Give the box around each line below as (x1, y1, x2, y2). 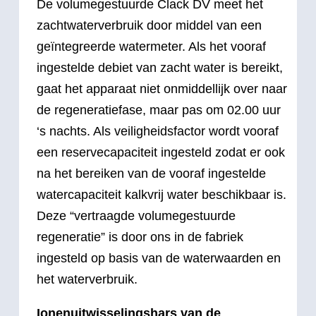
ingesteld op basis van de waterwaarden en (37, 250, 281, 265)
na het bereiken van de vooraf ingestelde (37, 166, 266, 181)
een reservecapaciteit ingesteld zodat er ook (37, 145, 285, 159)
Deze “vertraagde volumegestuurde (37, 208, 236, 223)
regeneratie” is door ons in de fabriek (37, 229, 243, 244)
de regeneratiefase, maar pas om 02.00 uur (37, 102, 281, 117)
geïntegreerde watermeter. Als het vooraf (37, 39, 266, 54)
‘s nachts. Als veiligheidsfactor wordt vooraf (37, 123, 279, 138)
